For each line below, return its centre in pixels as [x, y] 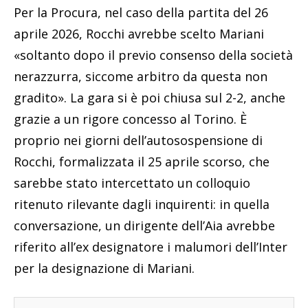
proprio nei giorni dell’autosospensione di [138, 141]
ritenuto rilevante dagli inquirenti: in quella [142, 205]
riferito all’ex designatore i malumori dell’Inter [151, 247]
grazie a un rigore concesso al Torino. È [130, 119]
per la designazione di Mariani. [104, 268]
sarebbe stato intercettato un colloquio [132, 183]
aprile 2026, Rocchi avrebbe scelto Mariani [139, 34]
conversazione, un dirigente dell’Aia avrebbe [144, 226]
